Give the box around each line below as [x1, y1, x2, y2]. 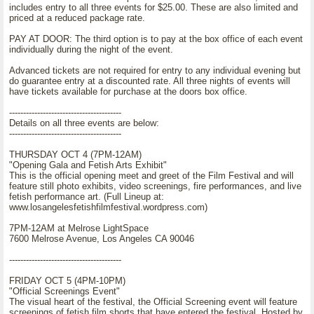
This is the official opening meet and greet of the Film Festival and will [9, 170, 294, 181]
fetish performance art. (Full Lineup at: [9, 191, 164, 202]
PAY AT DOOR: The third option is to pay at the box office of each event [9, 34, 303, 44]
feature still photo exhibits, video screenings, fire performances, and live [9, 181, 301, 191]
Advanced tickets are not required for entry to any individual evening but [9, 65, 301, 76]
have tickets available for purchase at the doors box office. [9, 86, 247, 97]
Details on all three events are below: [9, 118, 159, 128]
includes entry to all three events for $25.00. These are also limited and [9, 2, 298, 13]
